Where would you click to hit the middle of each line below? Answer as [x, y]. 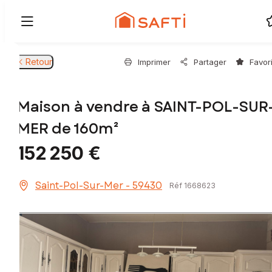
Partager [210, 62]
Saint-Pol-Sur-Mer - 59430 [99, 186]
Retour [39, 62]
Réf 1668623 [192, 186]
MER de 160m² [68, 129]
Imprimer [154, 62]
